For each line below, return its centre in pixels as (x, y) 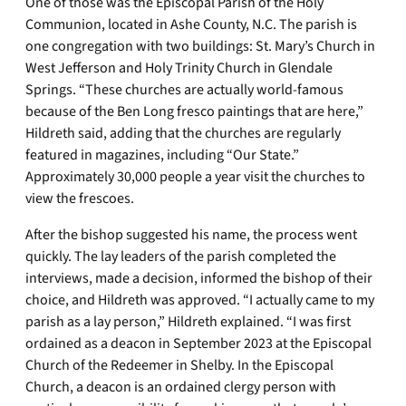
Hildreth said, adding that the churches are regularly (183, 133)
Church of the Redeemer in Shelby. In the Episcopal (179, 365)
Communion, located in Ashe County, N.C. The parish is (191, 24)
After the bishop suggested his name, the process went (191, 234)
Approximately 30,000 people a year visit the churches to (195, 176)
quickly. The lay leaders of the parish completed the (181, 256)
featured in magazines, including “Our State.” (162, 155)
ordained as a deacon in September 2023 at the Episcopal (198, 343)
